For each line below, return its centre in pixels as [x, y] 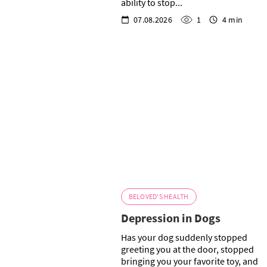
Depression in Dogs [170, 218]
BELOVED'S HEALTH [159, 197]
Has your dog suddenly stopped [184, 237]
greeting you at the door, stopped [187, 249]
